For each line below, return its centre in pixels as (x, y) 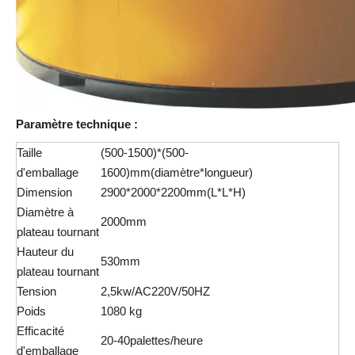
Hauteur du (45, 252)
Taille (29, 153)
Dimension (44, 192)
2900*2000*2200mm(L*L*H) (173, 192)
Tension (36, 291)
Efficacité (44, 331)
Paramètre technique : (77, 124)
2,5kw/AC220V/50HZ (155, 291)
